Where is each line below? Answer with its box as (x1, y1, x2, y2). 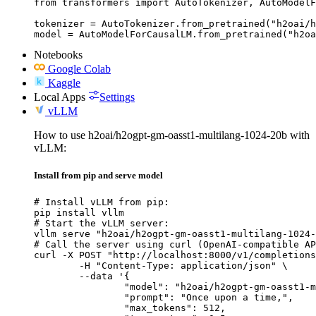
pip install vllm (34, 207, 124, 219)
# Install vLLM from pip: (34, 197, 169, 208)
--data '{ (34, 271, 79, 282)
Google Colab (48, 62, 111, 75)
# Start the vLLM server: (34, 218, 169, 229)
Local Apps (34, 90, 85, 103)
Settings (99, 90, 135, 103)
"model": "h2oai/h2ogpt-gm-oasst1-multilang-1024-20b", (34, 281, 124, 293)
